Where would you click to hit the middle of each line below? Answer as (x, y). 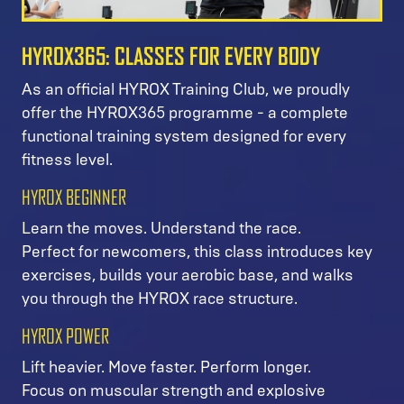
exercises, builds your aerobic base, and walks (188, 275)
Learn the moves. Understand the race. (163, 228)
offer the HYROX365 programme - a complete (185, 112)
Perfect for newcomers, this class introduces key (197, 251)
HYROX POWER (65, 336)
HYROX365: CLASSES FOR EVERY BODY (171, 56)
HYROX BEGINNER (74, 197)
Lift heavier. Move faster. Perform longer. (168, 367)
